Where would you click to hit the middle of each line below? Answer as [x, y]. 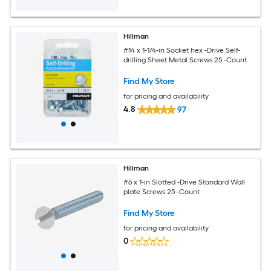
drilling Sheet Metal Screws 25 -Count [185, 60]
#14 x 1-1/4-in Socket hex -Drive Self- [182, 50]
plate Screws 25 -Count [162, 191]
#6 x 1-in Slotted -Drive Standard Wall [184, 182]
